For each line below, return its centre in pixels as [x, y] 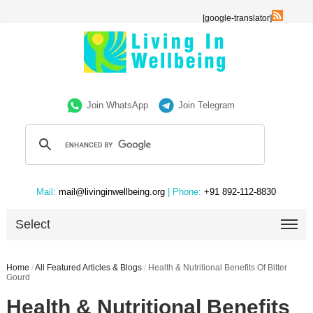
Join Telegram [207, 105]
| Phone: [185, 192]
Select [33, 224]
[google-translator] [238, 18]
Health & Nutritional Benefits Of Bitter [217, 268]
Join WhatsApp [118, 105]
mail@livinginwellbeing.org [112, 192]
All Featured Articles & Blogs [88, 268]
